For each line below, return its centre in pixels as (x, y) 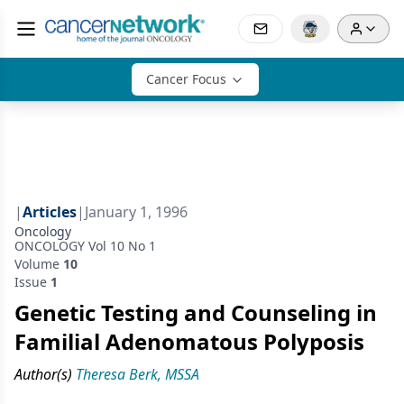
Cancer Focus (186, 79)
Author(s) (43, 374)
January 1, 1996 (136, 212)
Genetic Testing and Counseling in (196, 312)
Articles (50, 212)
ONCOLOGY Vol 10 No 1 (85, 246)
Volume (39, 264)
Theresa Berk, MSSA (138, 374)
